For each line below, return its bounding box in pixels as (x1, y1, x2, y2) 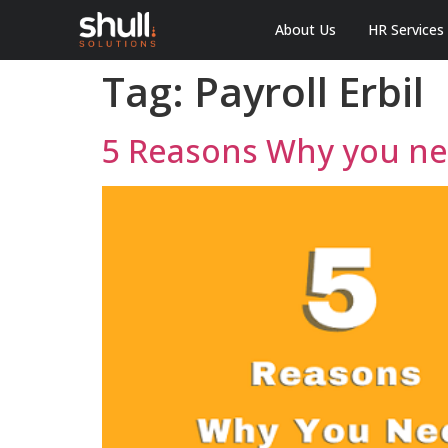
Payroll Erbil (194, 63, 424, 119)
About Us (274, 20, 336, 40)
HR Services (367, 20, 444, 40)
